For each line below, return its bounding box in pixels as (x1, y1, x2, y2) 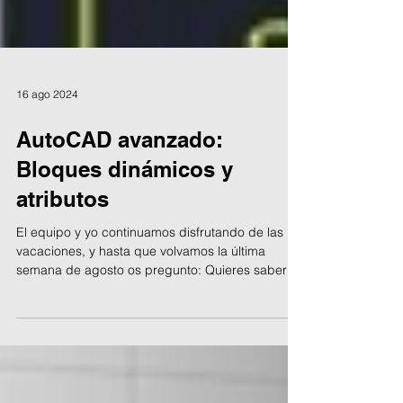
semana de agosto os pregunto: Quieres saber (16, 298, 287, 314)
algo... (16, 317, 52, 333)
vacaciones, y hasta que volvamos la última (16, 279, 265, 295)
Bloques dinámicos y (16, 193, 233, 218)
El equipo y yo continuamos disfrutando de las (16, 260, 283, 276)
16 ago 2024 (16, 122, 78, 137)
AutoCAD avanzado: (16, 163, 223, 188)
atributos (16, 222, 109, 247)
